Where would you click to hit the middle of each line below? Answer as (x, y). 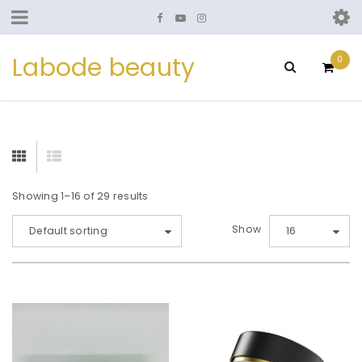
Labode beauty (104, 68)
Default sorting (68, 231)
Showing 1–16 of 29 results (80, 196)
